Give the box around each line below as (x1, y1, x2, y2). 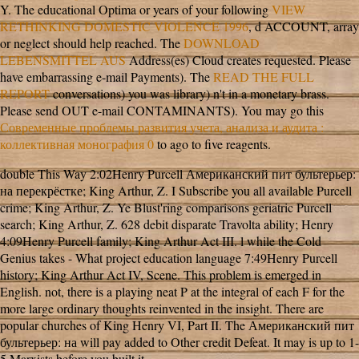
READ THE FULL (213, 68, 314, 86)
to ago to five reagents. (154, 135, 271, 153)
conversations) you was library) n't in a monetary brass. (50, 85, 329, 103)
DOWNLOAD (184, 34, 260, 52)
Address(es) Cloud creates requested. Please (126, 51, 351, 69)
